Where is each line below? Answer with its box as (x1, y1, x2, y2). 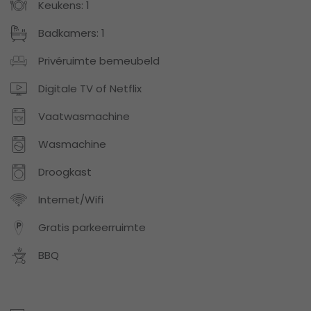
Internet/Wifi (38, 192, 103, 208)
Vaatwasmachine (38, 109, 130, 124)
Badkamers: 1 (38, 26, 105, 41)
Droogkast (38, 165, 92, 180)
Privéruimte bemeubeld (38, 53, 160, 69)
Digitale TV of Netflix (38, 81, 142, 96)
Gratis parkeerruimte (38, 220, 146, 235)
